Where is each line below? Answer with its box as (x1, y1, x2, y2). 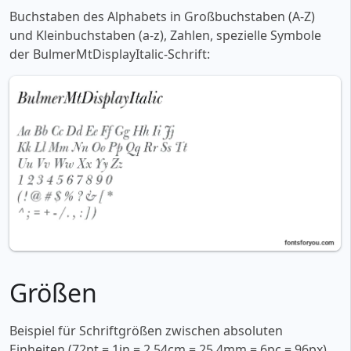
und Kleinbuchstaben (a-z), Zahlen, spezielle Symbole (9, 27, 321, 45)
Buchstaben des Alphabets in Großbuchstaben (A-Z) (9, 8, 315, 26)
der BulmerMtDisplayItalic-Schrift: (9, 45, 210, 63)
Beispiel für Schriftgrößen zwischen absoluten (9, 322, 283, 340)
